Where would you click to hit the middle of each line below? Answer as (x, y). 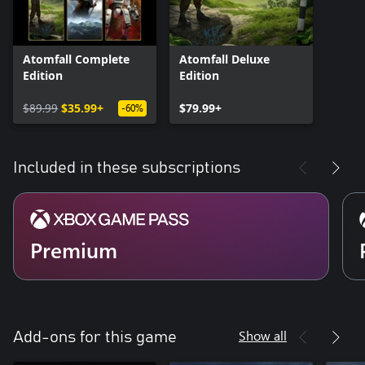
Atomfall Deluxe (224, 59)
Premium (74, 250)
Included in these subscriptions (127, 168)
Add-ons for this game (95, 338)
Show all (263, 336)
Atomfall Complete (76, 59)
